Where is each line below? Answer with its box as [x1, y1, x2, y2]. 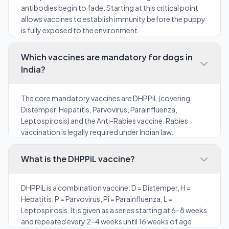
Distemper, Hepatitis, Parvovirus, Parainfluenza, [21, 105, 177, 114]
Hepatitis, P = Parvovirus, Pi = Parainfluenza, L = [21, 194, 172, 203]
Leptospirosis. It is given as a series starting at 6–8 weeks [21, 205, 207, 215]
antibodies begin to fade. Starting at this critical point [21, 3, 198, 12]
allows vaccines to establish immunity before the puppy [21, 14, 205, 24]
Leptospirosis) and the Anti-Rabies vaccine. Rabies [21, 116, 188, 125]
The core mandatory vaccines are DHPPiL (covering [21, 94, 190, 103]
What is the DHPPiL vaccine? [21, 153, 135, 164]
